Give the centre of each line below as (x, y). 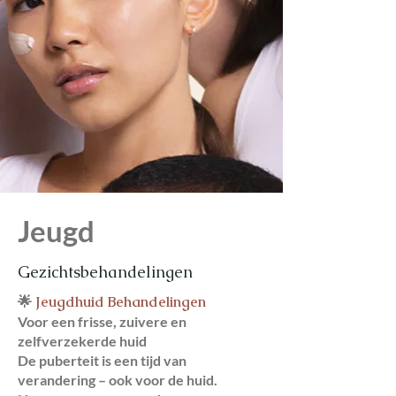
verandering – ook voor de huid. (118, 379)
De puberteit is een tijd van (102, 360)
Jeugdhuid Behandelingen (121, 301)
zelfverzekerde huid (82, 340)
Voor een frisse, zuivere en (102, 321)
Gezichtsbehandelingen (105, 271)
